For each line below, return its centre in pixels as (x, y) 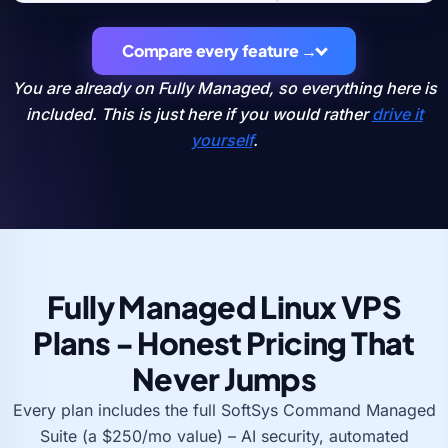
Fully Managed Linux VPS (224, 306)
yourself (221, 139)
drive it (397, 113)
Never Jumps (224, 378)
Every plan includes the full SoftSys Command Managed (224, 409)
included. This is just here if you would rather (198, 113)
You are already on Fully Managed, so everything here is (224, 87)
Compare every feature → (219, 50)
